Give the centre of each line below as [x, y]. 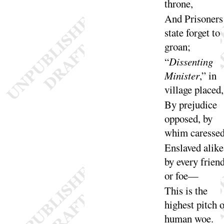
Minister [182, 75]
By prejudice [190, 104]
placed [207, 89]
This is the [186, 191]
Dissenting [191, 61]
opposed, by [188, 118]
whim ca [182, 132]
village [179, 89]
